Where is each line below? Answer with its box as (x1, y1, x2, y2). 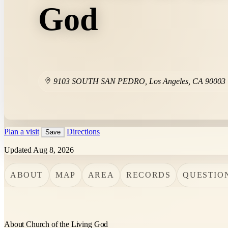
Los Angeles (149, 77, 189, 86)
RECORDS (126, 170, 171, 179)
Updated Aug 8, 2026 (4, 146, 74, 154)
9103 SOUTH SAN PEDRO (53, 77, 146, 86)
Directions (67, 127, 100, 136)
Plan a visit (4, 127, 39, 136)
